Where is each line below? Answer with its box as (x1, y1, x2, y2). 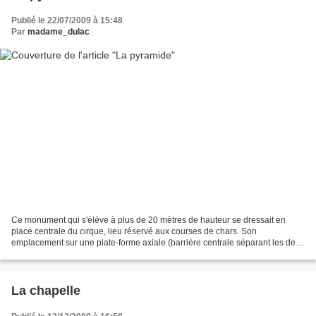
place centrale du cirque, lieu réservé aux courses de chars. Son (11, 226, 257, 237)
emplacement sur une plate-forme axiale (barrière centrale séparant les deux (11, 238, 305, 248)
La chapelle (11, 284, 80, 298)
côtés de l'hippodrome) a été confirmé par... (11, 249, 176, 260)
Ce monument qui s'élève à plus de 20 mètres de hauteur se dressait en (11, 215, 286, 226)
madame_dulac (28, 26, 90, 37)
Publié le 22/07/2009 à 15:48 (11, 15, 123, 25)
